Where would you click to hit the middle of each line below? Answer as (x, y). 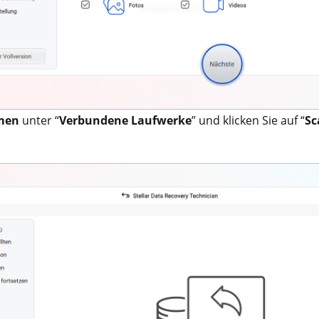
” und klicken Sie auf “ (249, 120)
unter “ (41, 120)
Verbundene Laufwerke (126, 120)
